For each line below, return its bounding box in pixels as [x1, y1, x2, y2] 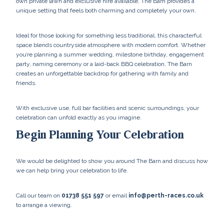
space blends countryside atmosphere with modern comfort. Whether [16, 41, 205, 49]
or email [104, 191, 128, 199]
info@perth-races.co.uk [128, 191, 203, 199]
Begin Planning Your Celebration [16, 126, 184, 144]
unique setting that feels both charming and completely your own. [16, 7, 196, 14]
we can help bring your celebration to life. [16, 166, 128, 174]
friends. [16, 79, 36, 87]
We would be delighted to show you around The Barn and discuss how [16, 157, 208, 164]
